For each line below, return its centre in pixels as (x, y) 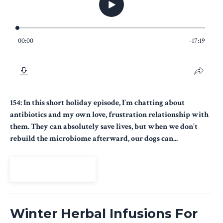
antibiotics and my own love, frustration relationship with (109, 114)
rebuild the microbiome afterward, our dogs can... (94, 138)
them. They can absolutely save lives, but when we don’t (104, 126)
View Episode (53, 169)
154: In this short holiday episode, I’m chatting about (97, 103)
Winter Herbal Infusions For (104, 213)
